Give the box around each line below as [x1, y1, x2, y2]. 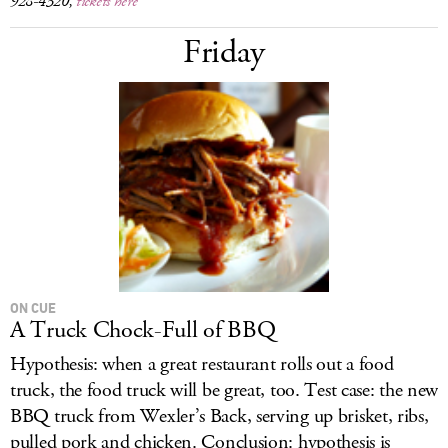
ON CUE [10, 299, 56, 316]
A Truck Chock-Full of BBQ [10, 314, 276, 346]
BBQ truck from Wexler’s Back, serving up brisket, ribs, [10, 403, 429, 430]
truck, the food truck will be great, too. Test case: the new [10, 377, 439, 404]
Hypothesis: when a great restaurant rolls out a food [10, 351, 394, 378]
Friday [182, 30, 266, 75]
